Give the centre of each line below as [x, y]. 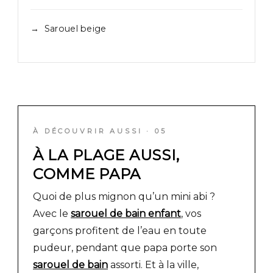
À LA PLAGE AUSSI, [106, 155]
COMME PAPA [87, 174]
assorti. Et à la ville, [153, 264]
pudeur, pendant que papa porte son [125, 247]
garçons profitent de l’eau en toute [120, 230]
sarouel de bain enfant [126, 213]
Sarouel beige [75, 28]
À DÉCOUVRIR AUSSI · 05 [100, 131]
